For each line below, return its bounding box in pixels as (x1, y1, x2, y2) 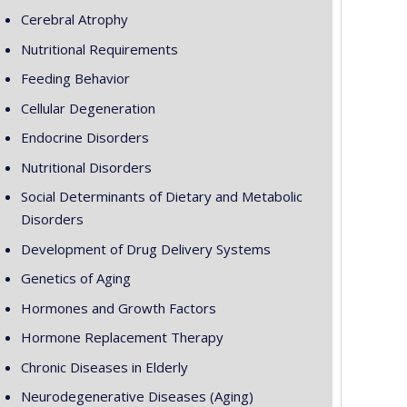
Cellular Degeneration (20, 98, 155, 117)
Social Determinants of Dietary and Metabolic (20, 187, 303, 206)
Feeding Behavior (20, 69, 130, 88)
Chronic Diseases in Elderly (20, 357, 188, 376)
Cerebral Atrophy (20, 10, 128, 29)
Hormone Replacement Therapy (20, 328, 223, 347)
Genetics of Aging (20, 269, 131, 288)
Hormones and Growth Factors (20, 298, 216, 317)
